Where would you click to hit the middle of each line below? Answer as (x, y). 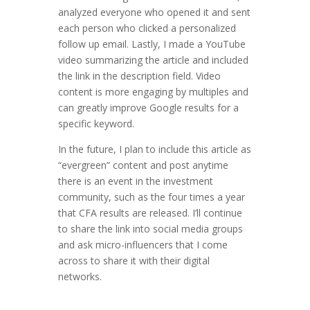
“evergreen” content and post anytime (143, 165)
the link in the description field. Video (139, 76)
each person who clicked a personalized (147, 28)
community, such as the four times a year (152, 197)
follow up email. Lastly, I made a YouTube (152, 44)
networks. (80, 277)
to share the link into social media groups (151, 229)
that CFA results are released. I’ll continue (150, 213)
